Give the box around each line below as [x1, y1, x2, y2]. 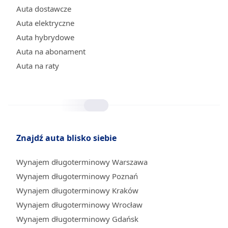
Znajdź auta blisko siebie [16, 132, 117, 144]
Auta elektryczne [16, 18, 74, 28]
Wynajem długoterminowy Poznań [16, 171, 138, 181]
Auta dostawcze [16, 4, 71, 14]
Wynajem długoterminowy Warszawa [16, 157, 148, 167]
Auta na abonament [16, 46, 85, 56]
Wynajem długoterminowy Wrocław [16, 199, 142, 210]
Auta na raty [16, 61, 59, 71]
